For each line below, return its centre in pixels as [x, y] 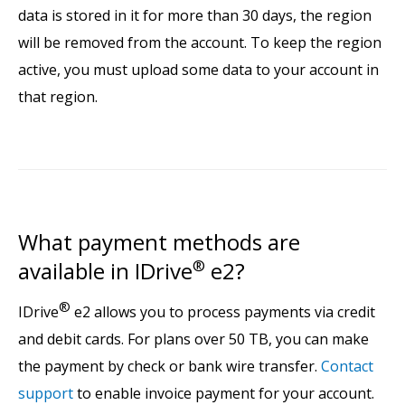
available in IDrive [105, 270]
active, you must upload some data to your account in [198, 69]
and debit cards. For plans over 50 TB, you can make [193, 339]
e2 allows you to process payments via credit [223, 312]
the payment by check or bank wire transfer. [170, 367]
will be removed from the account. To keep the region [200, 42]
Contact [347, 367]
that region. [58, 96]
